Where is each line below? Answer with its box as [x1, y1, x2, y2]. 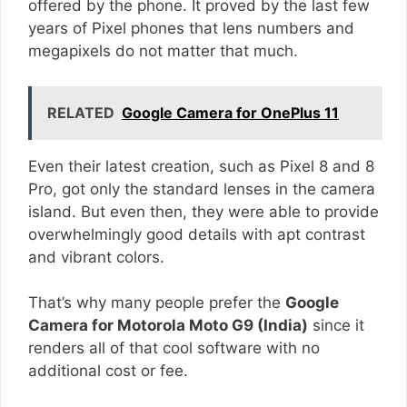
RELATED [47, 103, 114, 122]
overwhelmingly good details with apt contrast [28, 224, 365, 243]
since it [308, 316, 364, 335]
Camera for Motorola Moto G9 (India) [28, 316, 308, 335]
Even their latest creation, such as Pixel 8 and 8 [28, 156, 374, 175]
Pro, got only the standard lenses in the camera [28, 179, 375, 198]
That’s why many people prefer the [28, 293, 285, 313]
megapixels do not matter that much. [28, 42, 298, 61]
